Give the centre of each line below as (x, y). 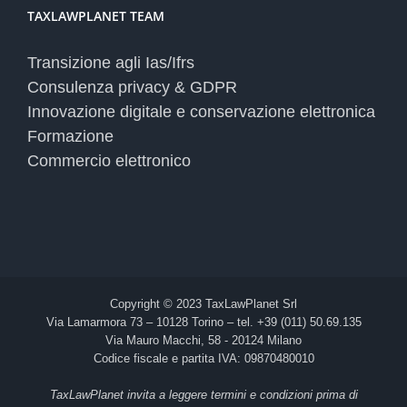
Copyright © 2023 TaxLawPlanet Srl (203, 303)
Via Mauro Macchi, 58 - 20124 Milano (203, 340)
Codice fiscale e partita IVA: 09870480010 (203, 358)
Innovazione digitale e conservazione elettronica (201, 111)
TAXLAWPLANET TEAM (96, 15)
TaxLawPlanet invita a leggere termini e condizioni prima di (203, 394)
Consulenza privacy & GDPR (132, 87)
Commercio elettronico (109, 160)
